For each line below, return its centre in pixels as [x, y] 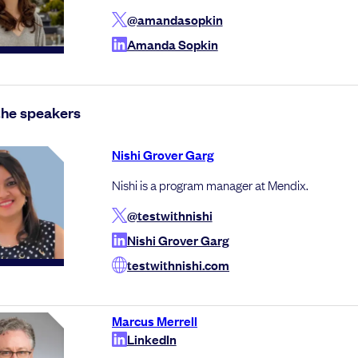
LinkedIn [151, 339]
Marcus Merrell [155, 321]
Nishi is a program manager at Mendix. [210, 185]
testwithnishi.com [178, 265]
